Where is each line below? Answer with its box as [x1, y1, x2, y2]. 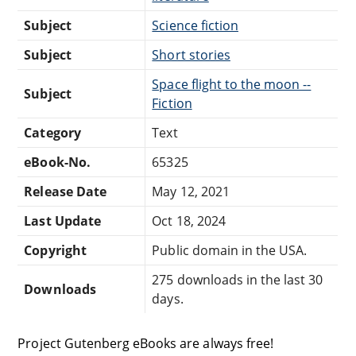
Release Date [24, 183, 106, 201]
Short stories [152, 46, 230, 64]
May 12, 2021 [152, 183, 230, 201]
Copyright [24, 242, 87, 260]
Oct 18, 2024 [152, 212, 226, 230]
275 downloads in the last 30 [152, 271, 323, 289]
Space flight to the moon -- [152, 75, 311, 94]
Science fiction [152, 17, 238, 35]
